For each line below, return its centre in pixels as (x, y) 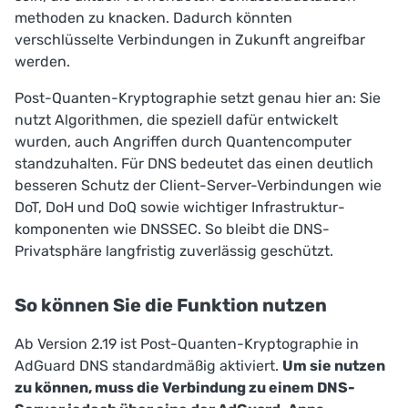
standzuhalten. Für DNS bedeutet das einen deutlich (194, 164)
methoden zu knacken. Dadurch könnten (153, 18)
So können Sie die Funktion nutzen (171, 306)
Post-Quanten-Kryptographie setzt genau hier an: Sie (198, 98)
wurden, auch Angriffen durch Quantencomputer (183, 142)
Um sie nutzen (334, 366)
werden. (42, 62)
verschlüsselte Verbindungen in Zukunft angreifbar (190, 40)
